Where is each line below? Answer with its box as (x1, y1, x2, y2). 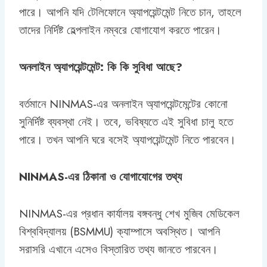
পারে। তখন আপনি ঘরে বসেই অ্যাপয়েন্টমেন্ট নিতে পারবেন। (19, 131, 236, 148)
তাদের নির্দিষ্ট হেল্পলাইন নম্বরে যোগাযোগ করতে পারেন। (19, 21, 222, 38)
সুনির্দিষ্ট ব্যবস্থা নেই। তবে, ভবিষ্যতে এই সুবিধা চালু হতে (19, 113, 233, 130)
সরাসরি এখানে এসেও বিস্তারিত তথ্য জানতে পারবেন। (19, 241, 218, 257)
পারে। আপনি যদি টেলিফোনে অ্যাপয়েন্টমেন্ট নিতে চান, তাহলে (19, 4, 241, 20)
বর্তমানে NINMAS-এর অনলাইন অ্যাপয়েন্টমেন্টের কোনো (19, 95, 228, 112)
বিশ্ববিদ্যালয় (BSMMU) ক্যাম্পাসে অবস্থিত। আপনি (19, 223, 220, 240)
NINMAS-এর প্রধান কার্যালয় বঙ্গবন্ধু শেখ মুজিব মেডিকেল (19, 205, 240, 222)
